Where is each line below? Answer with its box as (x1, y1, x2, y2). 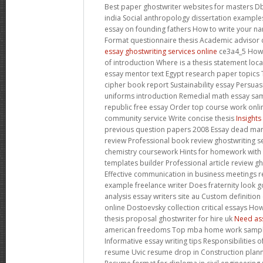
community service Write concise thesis (104, 113, 236, 123)
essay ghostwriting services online (104, 46, 217, 56)
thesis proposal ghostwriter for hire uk (104, 213, 234, 224)
